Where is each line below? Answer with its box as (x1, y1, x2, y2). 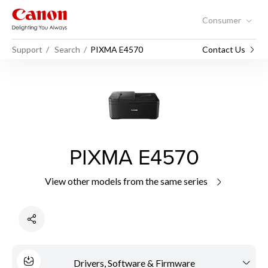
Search (54, 44, 80, 54)
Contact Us (202, 44, 245, 54)
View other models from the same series (44, 175, 209, 187)
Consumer (202, 14, 243, 25)
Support (12, 44, 42, 54)
